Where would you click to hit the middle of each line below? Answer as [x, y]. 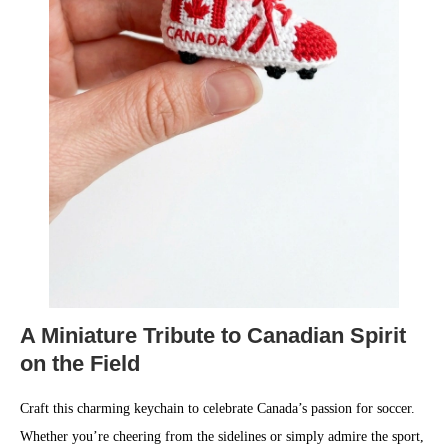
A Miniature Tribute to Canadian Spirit [213, 335]
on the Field [80, 363]
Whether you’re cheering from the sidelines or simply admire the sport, [222, 436]
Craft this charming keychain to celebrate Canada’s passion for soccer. [217, 408]
